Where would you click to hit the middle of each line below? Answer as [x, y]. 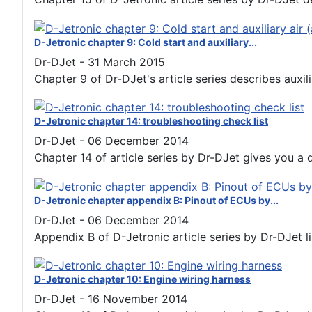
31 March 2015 [126, 62]
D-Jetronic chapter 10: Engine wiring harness [142, 279]
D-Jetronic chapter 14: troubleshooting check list [151, 121]
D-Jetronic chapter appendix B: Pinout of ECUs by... [156, 200]
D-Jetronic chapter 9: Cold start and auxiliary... [146, 42]
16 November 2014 [138, 299]
